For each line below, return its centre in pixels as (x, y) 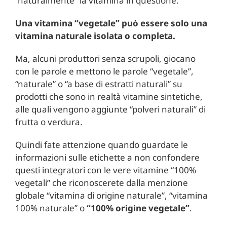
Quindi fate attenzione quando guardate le (101, 144)
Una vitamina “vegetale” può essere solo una (111, 23)
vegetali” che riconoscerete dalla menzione (101, 182)
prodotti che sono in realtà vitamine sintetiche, (109, 96)
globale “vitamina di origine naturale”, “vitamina (111, 195)
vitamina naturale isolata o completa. (95, 35)
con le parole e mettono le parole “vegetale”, (104, 71)
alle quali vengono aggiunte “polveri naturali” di (110, 109)
